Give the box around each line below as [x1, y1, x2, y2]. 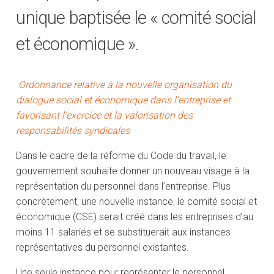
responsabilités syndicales [16, 125, 133, 137]
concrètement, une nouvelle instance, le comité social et [16, 196, 257, 208]
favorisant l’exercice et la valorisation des [16, 109, 193, 122]
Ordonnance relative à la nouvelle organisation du [18, 79, 232, 91]
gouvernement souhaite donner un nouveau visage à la [16, 165, 250, 177]
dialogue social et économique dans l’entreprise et [16, 94, 231, 106]
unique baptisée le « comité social [16, 7, 256, 29]
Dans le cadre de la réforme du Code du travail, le [16, 150, 227, 162]
